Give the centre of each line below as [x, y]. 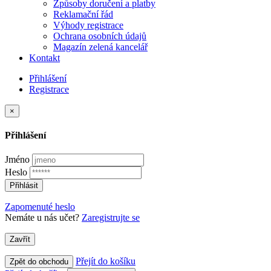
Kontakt [44, 57]
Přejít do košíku [106, 261]
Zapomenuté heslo [40, 207]
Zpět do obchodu [39, 262]
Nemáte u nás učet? [43, 218]
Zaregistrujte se [111, 218]
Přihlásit [24, 186]
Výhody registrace [88, 25]
